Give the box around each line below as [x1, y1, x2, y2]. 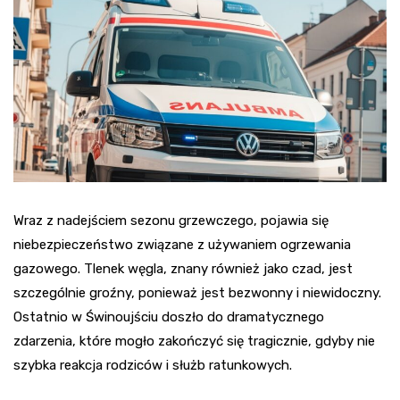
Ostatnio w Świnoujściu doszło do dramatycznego [13, 308, 324, 325]
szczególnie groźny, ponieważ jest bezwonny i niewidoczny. [13, 284, 381, 301]
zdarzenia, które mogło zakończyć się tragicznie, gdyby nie [13, 332, 375, 349]
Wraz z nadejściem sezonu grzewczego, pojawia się [13, 212, 329, 229]
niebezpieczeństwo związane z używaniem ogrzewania [13, 236, 351, 253]
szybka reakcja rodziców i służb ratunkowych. [13, 356, 292, 373]
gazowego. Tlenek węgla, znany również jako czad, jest [13, 260, 353, 277]
